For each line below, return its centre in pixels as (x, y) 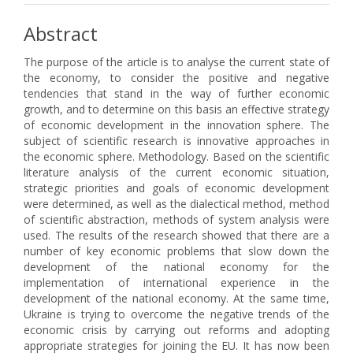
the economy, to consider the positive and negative (176, 78)
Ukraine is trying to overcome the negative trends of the (176, 314)
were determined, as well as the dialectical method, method (176, 204)
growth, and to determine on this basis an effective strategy (176, 109)
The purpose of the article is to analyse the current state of (176, 62)
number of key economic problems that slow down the (176, 251)
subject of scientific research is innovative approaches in (176, 141)
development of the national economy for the (176, 267)
